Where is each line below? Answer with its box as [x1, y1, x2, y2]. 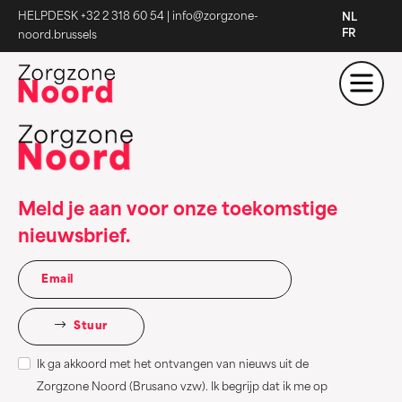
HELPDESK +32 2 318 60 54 [18, 12, 167, 22]
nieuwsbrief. [18, 228, 130, 247]
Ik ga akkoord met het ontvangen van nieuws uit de [37, 359, 309, 371]
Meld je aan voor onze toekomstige [18, 201, 337, 220]
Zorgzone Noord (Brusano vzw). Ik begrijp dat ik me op [37, 381, 328, 393]
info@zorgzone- [172, 12, 258, 22]
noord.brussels [18, 31, 97, 41]
